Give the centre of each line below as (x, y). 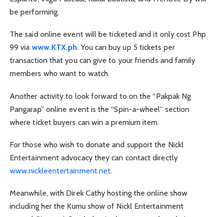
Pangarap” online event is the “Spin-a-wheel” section (100, 109)
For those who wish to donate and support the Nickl (97, 144)
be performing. (35, 12)
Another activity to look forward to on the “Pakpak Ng (101, 96)
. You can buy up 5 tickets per (126, 47)
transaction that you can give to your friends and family (103, 61)
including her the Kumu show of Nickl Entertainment (97, 206)
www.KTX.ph (54, 47)
